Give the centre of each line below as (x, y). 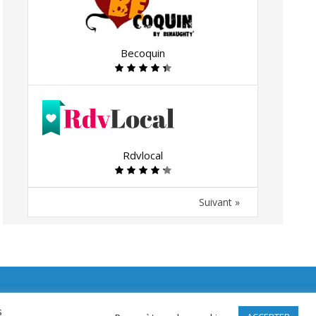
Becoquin (143, 53)
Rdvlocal (143, 156)
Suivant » (219, 202)
